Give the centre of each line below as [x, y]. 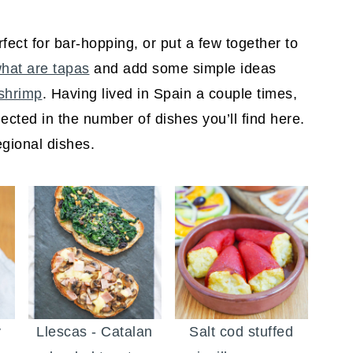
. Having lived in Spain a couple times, [169, 94]
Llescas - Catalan [95, 332]
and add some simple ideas [183, 69]
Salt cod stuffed [242, 332]
